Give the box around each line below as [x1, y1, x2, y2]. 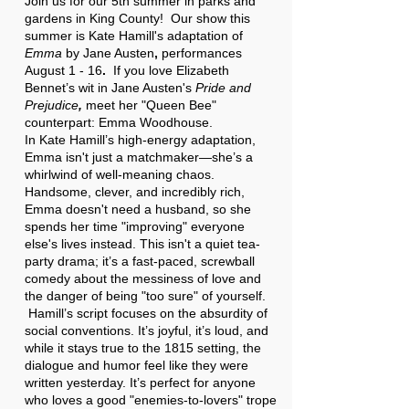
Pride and [195, 80, 251, 95]
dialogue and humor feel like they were [25, 358, 248, 372]
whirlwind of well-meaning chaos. [25, 167, 215, 182]
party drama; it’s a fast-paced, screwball [25, 254, 255, 268]
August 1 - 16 [25, 63, 102, 78]
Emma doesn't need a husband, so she [25, 202, 251, 216]
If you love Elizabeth [113, 63, 229, 78]
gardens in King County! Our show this [25, 11, 250, 26]
